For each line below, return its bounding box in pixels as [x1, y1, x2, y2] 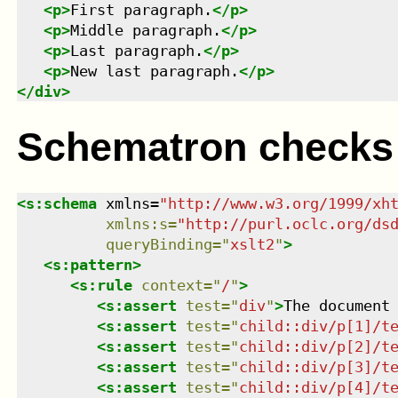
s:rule [78, 275, 132, 294]
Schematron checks [16, 123, 394, 170]
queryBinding [105, 235, 212, 253]
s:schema [25, 194, 97, 212]
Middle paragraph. [69, 21, 221, 40]
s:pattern [52, 255, 132, 274]
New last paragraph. [69, 62, 239, 81]
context [140, 275, 203, 294]
